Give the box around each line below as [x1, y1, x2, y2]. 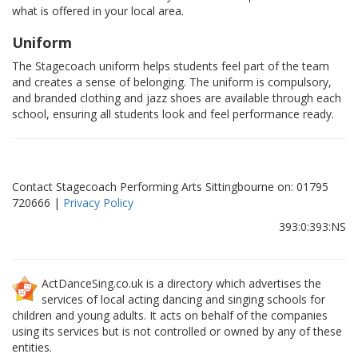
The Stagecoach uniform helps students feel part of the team [12, 58, 329, 74]
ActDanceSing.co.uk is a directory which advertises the [42, 276, 321, 292]
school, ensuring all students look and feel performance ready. [12, 106, 334, 122]
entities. [12, 340, 52, 356]
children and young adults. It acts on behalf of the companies [12, 308, 328, 324]
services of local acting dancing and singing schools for [42, 292, 325, 308]
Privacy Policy [63, 195, 133, 211]
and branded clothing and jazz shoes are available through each [12, 90, 341, 106]
